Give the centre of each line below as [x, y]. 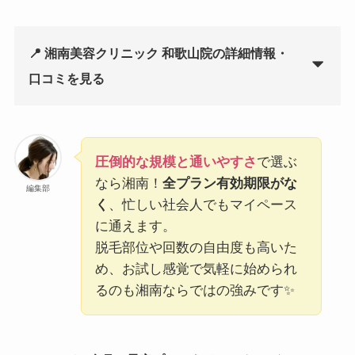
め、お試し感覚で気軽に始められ [196, 269]
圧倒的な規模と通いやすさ [176, 162]
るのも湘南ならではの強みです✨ [195, 290]
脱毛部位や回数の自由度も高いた [196, 247]
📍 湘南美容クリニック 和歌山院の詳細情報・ [158, 53]
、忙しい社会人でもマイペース [202, 204]
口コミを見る [66, 78]
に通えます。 [135, 226]
